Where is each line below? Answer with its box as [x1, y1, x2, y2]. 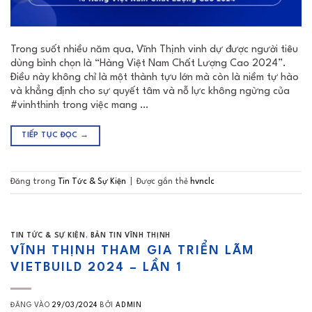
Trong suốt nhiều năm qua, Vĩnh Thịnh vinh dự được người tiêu [10, 44, 298, 55]
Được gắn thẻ [136, 178, 190, 187]
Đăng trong [10, 178, 58, 187]
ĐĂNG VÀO [10, 302, 53, 309]
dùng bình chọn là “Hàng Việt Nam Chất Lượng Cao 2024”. [10, 58, 286, 69]
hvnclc [190, 178, 214, 187]
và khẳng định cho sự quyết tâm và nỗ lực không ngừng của [10, 86, 290, 97]
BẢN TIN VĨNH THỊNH [90, 231, 171, 239]
